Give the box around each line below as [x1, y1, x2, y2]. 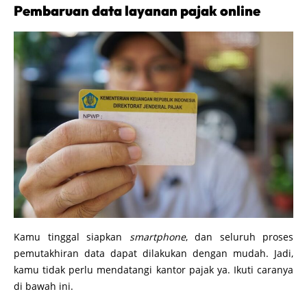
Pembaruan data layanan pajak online [14, 1, 260, 19]
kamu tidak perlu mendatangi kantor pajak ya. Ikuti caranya [14, 262, 293, 276]
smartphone [129, 230, 186, 243]
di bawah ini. [14, 279, 73, 293]
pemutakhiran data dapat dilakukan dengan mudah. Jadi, [14, 246, 293, 260]
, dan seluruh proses [185, 230, 293, 243]
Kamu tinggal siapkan [14, 230, 130, 243]
